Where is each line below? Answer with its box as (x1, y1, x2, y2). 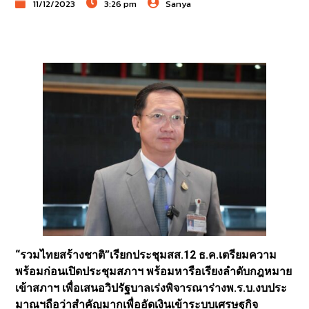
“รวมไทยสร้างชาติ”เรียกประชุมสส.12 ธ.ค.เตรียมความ (15, 248, 277, 261)
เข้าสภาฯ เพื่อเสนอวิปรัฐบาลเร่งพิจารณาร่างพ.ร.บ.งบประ (15, 281, 288, 295)
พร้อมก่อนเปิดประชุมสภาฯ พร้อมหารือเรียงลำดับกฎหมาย (15, 264, 292, 278)
